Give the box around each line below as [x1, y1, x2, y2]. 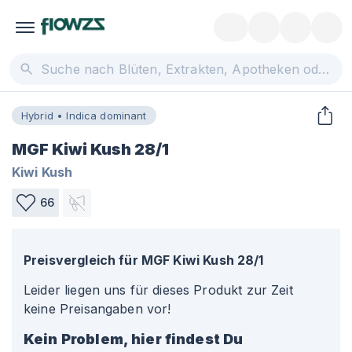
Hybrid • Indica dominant [21, 108, 147, 122]
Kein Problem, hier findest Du [24, 331, 244, 347]
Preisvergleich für [24, 252, 138, 268]
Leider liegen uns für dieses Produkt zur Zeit [24, 282, 293, 298]
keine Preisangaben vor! [24, 301, 171, 317]
